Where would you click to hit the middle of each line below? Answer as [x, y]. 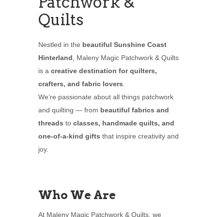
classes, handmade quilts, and [124, 123]
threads [51, 123]
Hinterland [55, 58]
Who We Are [77, 195]
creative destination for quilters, [104, 71]
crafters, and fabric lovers [81, 84]
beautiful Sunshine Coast [124, 45]
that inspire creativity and [139, 136]
